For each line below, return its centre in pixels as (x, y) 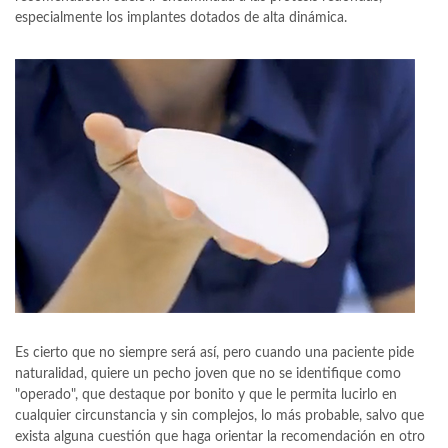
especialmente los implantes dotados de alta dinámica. (181, 18)
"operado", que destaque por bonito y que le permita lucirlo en (206, 395)
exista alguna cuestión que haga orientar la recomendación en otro (220, 437)
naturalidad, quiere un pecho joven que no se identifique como (208, 374)
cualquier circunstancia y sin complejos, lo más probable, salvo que (219, 416)
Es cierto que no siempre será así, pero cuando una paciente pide (214, 353)
